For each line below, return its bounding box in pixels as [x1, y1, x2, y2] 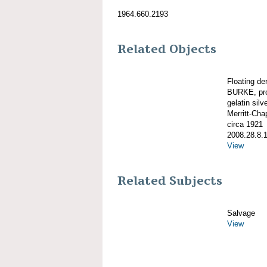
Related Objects [117, 41, 216, 57]
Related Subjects [117, 173, 222, 190]
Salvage [227, 209, 255, 218]
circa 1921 [227, 119, 263, 129]
